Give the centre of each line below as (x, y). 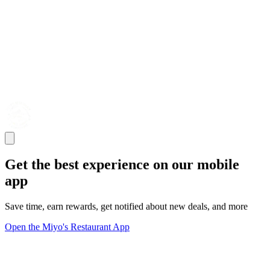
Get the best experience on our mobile (122, 165)
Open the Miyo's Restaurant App (67, 227)
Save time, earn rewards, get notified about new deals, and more (126, 206)
